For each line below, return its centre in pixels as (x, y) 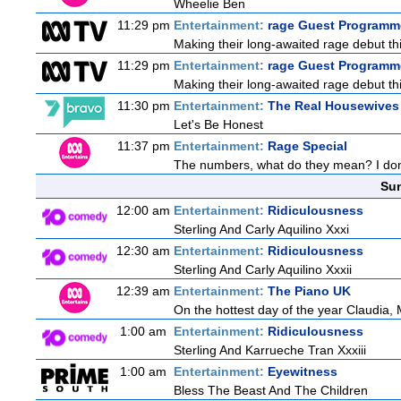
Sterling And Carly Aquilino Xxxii (263, 269)
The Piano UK (309, 291)
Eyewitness (303, 371)
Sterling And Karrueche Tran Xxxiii (270, 350)
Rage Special (307, 146)
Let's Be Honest (218, 124)
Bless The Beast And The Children (271, 390)
